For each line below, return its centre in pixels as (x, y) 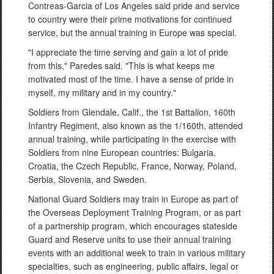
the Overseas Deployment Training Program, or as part (135, 212)
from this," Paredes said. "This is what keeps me (121, 65)
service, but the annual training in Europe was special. (132, 32)
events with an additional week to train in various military (137, 252)
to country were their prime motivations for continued (130, 19)
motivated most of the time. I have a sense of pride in (131, 79)
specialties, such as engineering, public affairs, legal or (133, 266)
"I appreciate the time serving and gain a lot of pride (128, 52)
